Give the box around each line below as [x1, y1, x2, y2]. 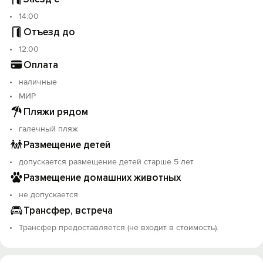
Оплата [23, 58, 58, 71]
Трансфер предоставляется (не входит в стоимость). [19, 222, 218, 232]
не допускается [19, 190, 78, 200]
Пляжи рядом [23, 105, 88, 118]
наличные [19, 77, 57, 87]
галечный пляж [19, 124, 78, 134]
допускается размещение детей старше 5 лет [19, 157, 194, 167]
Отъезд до [23, 25, 75, 38]
